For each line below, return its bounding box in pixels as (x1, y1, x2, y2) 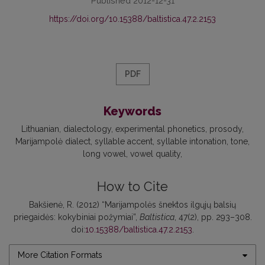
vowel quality (130, 149, 180, 159)
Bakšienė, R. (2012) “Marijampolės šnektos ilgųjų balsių (29, 200, 236, 210)
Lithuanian (21, 124, 59, 134)
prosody (209, 124, 242, 134)
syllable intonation (157, 137, 227, 147)
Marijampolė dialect (15, 137, 91, 147)
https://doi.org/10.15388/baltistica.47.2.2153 (49, 14, 216, 24)
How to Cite (97, 179, 168, 195)
